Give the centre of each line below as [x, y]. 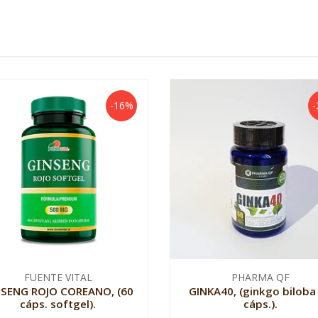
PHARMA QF [260, 277]
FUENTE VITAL [58, 277]
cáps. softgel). [58, 304]
